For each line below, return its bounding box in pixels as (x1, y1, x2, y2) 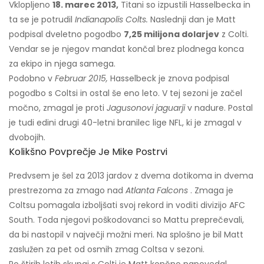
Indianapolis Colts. (75, 14, 148, 26)
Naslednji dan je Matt (148, 14, 236, 26)
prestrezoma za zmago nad (9, 184, 126, 197)
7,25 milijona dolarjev (124, 28, 219, 41)
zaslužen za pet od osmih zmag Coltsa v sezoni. (9, 243, 204, 256)
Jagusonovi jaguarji (107, 102, 185, 114)
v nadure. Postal (185, 102, 253, 114)
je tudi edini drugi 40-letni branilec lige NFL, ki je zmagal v (9, 117, 242, 129)
